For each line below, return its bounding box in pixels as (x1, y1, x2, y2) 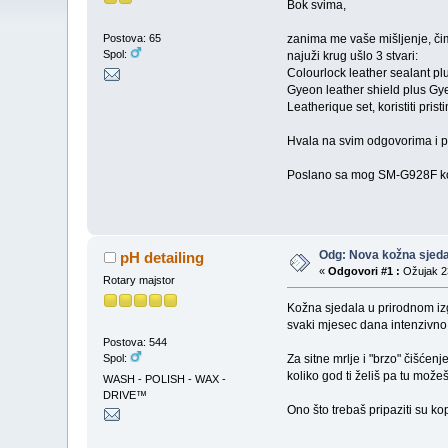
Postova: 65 (103, 32, 162, 45)
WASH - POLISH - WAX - (103, 372, 227, 385)
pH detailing (119, 249, 204, 267)
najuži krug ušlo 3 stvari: (286, 48, 418, 63)
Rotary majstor (103, 274, 176, 287)
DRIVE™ (103, 388, 148, 401)
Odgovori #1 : (328, 265, 401, 278)
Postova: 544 (103, 335, 168, 348)
